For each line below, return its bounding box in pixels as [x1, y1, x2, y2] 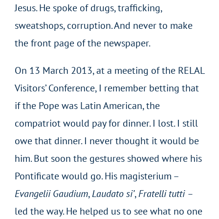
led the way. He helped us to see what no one [14, 204, 202, 218]
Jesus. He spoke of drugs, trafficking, [14, 1, 162, 14]
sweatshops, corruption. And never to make [14, 19, 193, 32]
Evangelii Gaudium [14, 187, 88, 200]
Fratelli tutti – [138, 187, 193, 200]
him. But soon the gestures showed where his [14, 152, 202, 165]
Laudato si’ [91, 187, 134, 200]
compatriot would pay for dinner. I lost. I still [14, 116, 198, 130]
